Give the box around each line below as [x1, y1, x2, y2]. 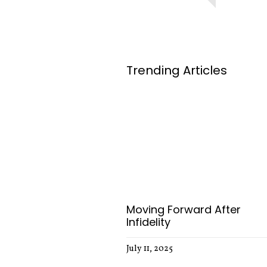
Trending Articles [126, 62, 227, 79]
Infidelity [126, 215, 170, 230]
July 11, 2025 [126, 243, 173, 255]
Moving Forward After [126, 202, 241, 218]
